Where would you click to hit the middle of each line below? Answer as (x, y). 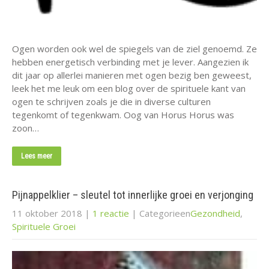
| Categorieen (161, 213)
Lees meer (37, 156)
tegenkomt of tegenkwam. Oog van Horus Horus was (123, 114)
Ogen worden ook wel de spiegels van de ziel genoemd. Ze (134, 48)
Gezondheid (215, 213)
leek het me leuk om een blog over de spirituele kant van (129, 88)
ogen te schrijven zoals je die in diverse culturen (111, 101)
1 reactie (111, 213)
